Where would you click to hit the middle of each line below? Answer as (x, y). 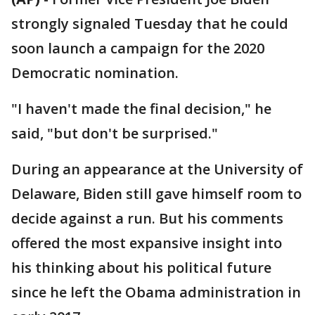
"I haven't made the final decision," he (141, 109)
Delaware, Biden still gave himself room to (156, 194)
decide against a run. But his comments (147, 218)
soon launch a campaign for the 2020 (138, 48)
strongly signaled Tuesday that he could (150, 24)
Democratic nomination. (95, 73)
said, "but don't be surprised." (115, 133)
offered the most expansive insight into (147, 243)
